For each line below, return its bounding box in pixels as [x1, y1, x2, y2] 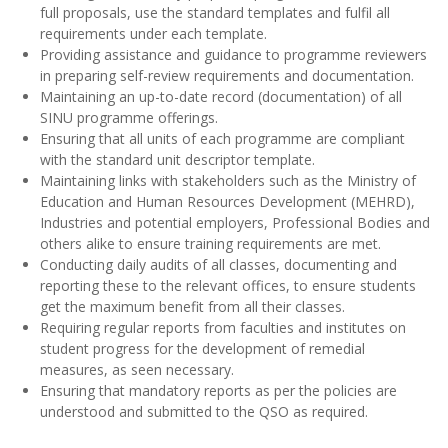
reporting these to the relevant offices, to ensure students [40, 276, 416, 296]
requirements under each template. [40, 24, 267, 44]
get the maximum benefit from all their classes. [40, 297, 345, 317]
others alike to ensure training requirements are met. [40, 234, 381, 254]
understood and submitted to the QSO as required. [40, 402, 368, 422]
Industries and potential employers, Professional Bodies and [40, 213, 430, 233]
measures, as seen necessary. [40, 360, 234, 380]
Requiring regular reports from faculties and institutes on [40, 318, 406, 338]
